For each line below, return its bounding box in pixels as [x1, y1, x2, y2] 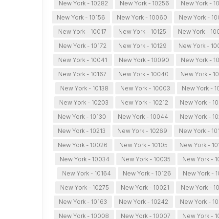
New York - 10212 [120, 99, 168, 107]
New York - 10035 [121, 155, 171, 163]
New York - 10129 [118, 42, 167, 50]
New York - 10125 [118, 28, 167, 36]
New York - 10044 [118, 113, 169, 121]
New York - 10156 [57, 14, 106, 22]
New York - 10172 [58, 42, 107, 50]
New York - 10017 [58, 28, 107, 36]
